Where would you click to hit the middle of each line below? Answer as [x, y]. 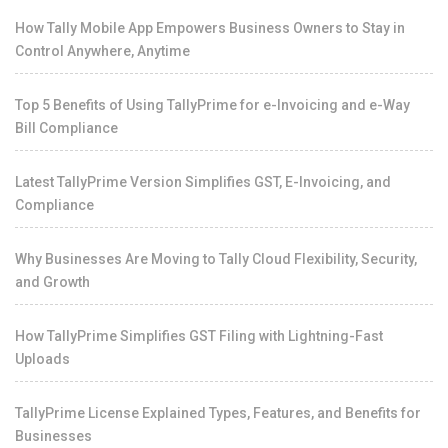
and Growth [52, 281]
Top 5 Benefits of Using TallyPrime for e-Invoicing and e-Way [212, 104]
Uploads [42, 358]
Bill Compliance [66, 127]
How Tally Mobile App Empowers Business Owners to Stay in [210, 27]
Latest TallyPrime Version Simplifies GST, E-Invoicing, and [203, 181]
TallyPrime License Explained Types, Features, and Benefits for [218, 412]
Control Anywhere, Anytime [102, 50]
